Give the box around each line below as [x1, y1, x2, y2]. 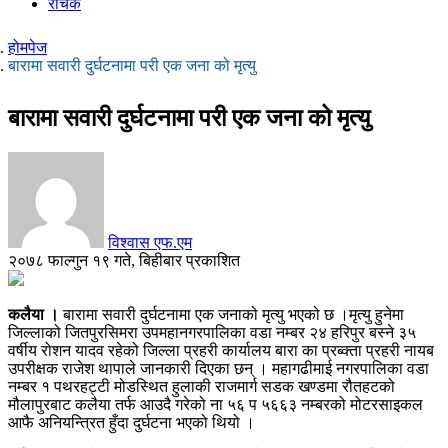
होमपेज [8, 38, 47, 56]
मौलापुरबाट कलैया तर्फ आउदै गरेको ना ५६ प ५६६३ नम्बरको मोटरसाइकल [8, 395, 423, 413]
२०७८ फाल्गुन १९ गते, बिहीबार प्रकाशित [8, 251, 240, 269]
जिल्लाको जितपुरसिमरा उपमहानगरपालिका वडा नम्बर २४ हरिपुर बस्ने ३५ [8, 323, 416, 341]
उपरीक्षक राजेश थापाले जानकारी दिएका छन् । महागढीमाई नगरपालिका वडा [8, 359, 429, 377]
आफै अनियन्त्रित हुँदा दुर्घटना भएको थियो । [8, 413, 255, 431]
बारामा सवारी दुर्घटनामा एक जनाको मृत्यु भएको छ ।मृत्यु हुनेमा [63, 305, 404, 323]
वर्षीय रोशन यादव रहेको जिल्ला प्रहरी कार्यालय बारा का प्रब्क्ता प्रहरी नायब [8, 341, 434, 359]
